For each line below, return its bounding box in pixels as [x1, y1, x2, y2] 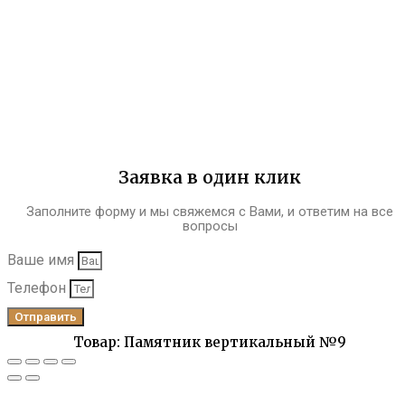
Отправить [14, 310, 77, 325]
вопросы [182, 218, 238, 235]
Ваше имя [7, 251, 78, 269]
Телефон [7, 279, 70, 297]
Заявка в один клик [118, 166, 301, 189]
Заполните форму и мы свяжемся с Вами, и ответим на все [26, 203, 393, 221]
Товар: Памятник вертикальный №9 [73, 334, 346, 352]
